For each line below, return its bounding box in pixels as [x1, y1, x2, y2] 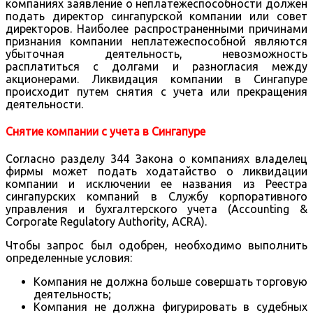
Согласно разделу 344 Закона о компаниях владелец [6, 152, 307, 166]
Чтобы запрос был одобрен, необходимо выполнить [6, 239, 307, 252]
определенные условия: [6, 252, 132, 265]
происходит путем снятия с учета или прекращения [6, 85, 307, 98]
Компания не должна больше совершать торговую [34, 275, 307, 289]
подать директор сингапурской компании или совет [6, 9, 307, 22]
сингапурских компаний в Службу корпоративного [6, 190, 307, 203]
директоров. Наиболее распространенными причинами [6, 22, 307, 35]
